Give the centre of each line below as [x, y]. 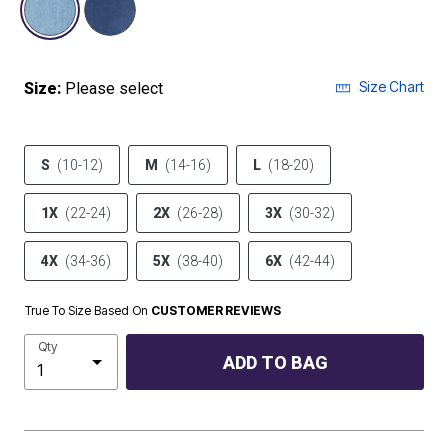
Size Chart [391, 86]
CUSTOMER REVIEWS [216, 310]
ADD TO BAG [275, 362]
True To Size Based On [88, 310]
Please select [114, 88]
